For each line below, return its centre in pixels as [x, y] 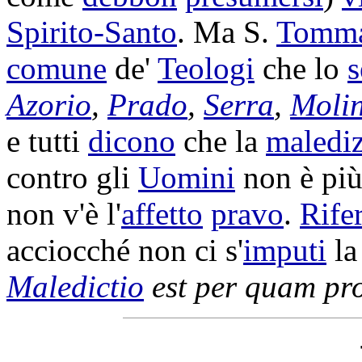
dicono [132, 141]
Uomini [187, 177]
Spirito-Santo [92, 32]
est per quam [234, 286]
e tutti [47, 141]
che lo [301, 68]
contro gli [72, 177]
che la [221, 141]
